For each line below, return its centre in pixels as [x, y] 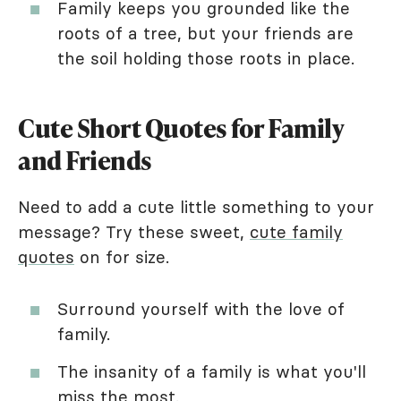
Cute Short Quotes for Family [180, 128]
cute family [296, 232]
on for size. [122, 257]
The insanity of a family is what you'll [212, 372]
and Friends [85, 161]
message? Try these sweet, [134, 232]
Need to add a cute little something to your [196, 207]
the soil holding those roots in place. [206, 59]
